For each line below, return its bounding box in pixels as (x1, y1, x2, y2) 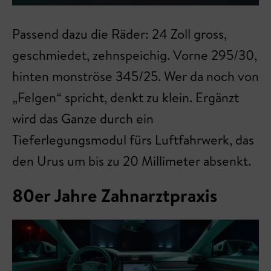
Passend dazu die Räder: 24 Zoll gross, (12, 25, 227, 44)
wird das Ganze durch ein (12, 109, 154, 128)
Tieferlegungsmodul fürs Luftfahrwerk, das (12, 131, 254, 149)
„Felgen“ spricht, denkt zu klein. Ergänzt (12, 88, 239, 107)
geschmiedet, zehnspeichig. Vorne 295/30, (12, 46, 257, 65)
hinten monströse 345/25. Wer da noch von (12, 67, 259, 86)
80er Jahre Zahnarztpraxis (12, 183, 217, 209)
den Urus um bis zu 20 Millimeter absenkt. (12, 152, 254, 171)
